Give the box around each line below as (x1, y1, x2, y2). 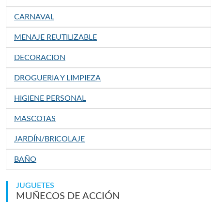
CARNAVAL (14, 13, 54, 21)
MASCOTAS (14, 114, 56, 123)
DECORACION (14, 53, 65, 62)
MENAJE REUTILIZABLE (14, 33, 97, 41)
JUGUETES (16, 181, 54, 189)
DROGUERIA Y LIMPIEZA (14, 74, 101, 82)
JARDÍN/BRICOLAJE (14, 135, 85, 143)
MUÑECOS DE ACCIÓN (16, 191, 120, 201)
